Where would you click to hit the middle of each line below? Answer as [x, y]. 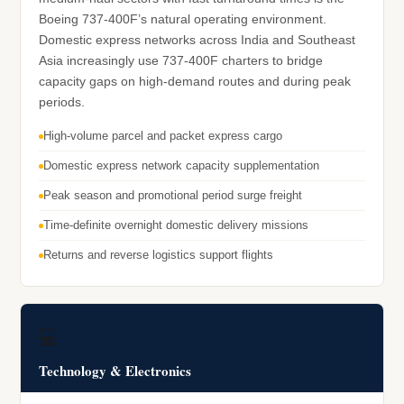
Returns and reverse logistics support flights [158, 255]
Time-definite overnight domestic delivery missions [176, 225]
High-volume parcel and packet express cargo [163, 136]
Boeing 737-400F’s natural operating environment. [183, 20]
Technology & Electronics [115, 371]
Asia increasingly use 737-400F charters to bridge [181, 61]
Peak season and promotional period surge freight [173, 196]
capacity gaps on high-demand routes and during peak [195, 82]
